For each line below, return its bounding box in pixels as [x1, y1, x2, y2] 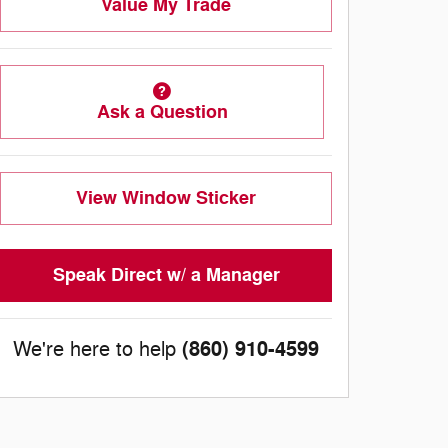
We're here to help [13, 337, 176, 363]
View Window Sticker [76, 186, 256, 211]
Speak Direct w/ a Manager [52, 263, 280, 288]
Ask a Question [96, 99, 228, 124]
